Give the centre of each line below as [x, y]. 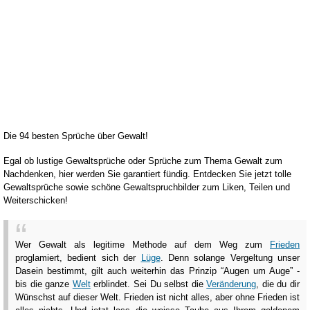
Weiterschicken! [36, 201]
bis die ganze [44, 284]
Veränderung [231, 284]
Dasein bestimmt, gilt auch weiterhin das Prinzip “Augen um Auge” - [157, 271]
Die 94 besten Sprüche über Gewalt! [76, 136]
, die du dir [278, 284]
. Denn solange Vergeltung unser [230, 257]
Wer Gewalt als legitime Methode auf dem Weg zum [143, 244]
